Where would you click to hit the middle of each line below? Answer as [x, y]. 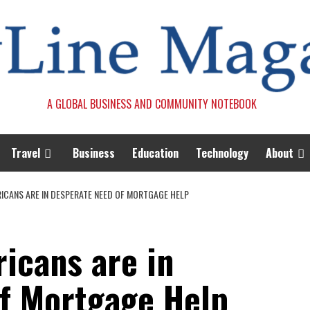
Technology [222, 153]
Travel [26, 153]
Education [155, 153]
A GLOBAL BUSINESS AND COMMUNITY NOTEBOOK [152, 104]
